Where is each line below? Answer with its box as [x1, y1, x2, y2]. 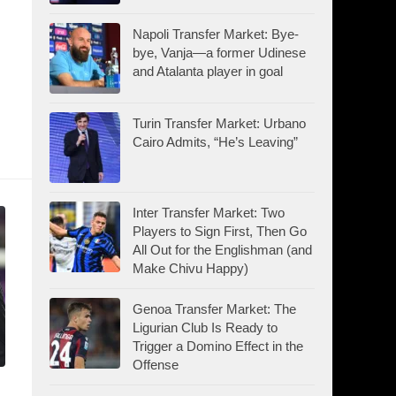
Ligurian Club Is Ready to [133, 319, 278, 335]
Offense [133, 356, 179, 372]
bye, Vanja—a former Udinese [133, 44, 306, 60]
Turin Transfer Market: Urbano [133, 115, 306, 131]
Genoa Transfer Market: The [133, 301, 296, 316]
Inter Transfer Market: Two [133, 204, 285, 220]
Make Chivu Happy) [133, 260, 248, 276]
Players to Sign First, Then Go [133, 223, 307, 239]
